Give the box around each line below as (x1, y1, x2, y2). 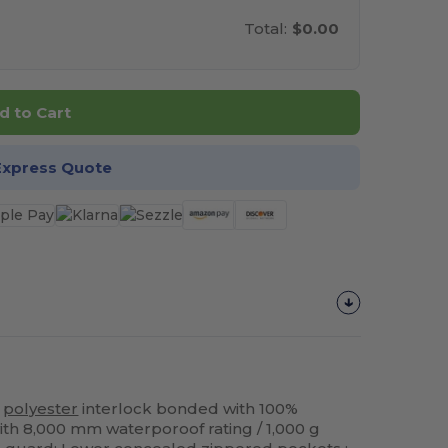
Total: (244, 19, 288, 38)
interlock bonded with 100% (78, 399, 299, 418)
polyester (3, 399, 79, 418)
